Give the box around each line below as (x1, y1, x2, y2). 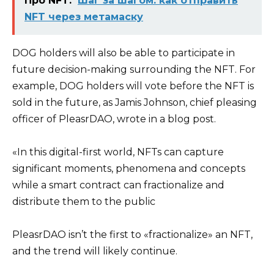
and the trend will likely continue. (12, 245, 177, 257)
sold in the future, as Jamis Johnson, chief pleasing (12, 96, 257, 108)
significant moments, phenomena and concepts (12, 163, 245, 175)
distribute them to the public (12, 196, 155, 208)
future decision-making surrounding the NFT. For (12, 63, 256, 75)
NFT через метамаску (24, 10, 143, 23)
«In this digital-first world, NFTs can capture (12, 146, 224, 158)
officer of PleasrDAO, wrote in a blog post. (12, 113, 216, 125)
